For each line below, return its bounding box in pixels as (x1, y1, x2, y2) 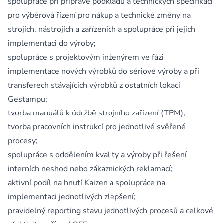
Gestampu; (8, 94, 47, 105)
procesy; (8, 135, 38, 146)
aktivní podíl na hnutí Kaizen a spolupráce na (8, 177, 165, 188)
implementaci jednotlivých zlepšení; (8, 191, 136, 202)
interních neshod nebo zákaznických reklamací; (8, 163, 173, 174)
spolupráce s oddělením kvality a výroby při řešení (8, 149, 187, 160)
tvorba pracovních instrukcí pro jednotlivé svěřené (8, 121, 186, 132)
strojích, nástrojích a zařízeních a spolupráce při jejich (8, 24, 195, 35)
